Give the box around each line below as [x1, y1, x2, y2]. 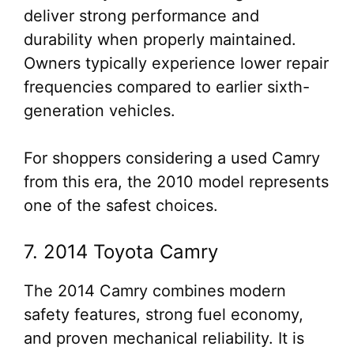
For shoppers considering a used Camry [24, 149, 320, 168]
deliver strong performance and [24, 6, 259, 25]
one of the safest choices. [24, 196, 218, 215]
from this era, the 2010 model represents [24, 172, 329, 191]
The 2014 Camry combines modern [24, 281, 286, 300]
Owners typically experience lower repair [24, 54, 329, 73]
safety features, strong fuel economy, [24, 305, 303, 324]
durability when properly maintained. [24, 30, 296, 49]
